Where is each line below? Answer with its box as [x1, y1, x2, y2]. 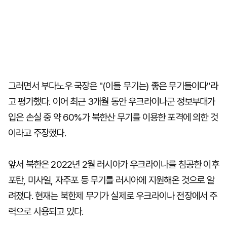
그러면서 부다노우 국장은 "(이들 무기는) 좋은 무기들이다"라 [8, 80, 218, 92]
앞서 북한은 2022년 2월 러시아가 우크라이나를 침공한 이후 [8, 159, 219, 170]
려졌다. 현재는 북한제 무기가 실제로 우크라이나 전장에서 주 [8, 190, 217, 202]
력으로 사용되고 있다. [8, 206, 84, 217]
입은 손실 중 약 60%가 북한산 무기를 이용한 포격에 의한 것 [8, 111, 218, 123]
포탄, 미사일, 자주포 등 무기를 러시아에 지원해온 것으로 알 [8, 174, 214, 186]
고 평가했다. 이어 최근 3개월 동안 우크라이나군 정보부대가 [8, 96, 215, 107]
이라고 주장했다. [8, 127, 66, 139]
